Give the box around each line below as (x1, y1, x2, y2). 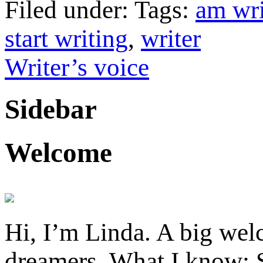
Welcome (5, 137, 112, 168)
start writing (5, 24, 128, 52)
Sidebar (5, 93, 97, 124)
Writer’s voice (5, 53, 149, 81)
